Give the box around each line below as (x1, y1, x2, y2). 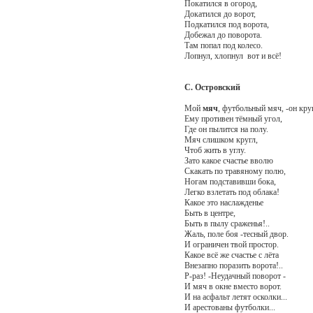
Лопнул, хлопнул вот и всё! (184, 50, 282, 61)
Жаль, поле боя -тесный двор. (184, 228, 289, 239)
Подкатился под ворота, (184, 19, 269, 29)
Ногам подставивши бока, (184, 176, 276, 187)
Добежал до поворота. (184, 29, 262, 40)
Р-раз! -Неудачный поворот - (184, 270, 286, 281)
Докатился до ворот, (184, 8, 256, 19)
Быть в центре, (184, 208, 235, 218)
